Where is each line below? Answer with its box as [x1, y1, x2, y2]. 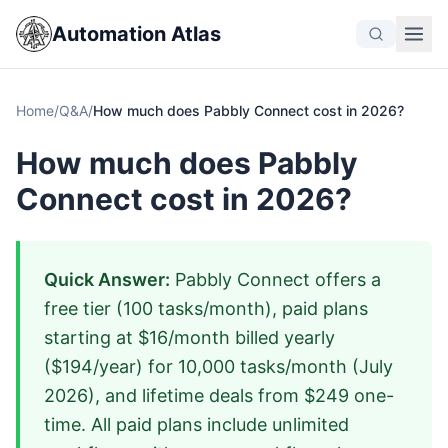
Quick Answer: [44, 269, 170, 290]
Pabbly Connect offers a [170, 269, 381, 290]
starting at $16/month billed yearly [44, 327, 335, 348]
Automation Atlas [52, 22, 221, 46]
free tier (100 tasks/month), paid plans [44, 298, 368, 319]
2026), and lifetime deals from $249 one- [44, 385, 394, 406]
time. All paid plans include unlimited [44, 414, 349, 435]
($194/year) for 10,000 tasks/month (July [44, 356, 393, 377]
